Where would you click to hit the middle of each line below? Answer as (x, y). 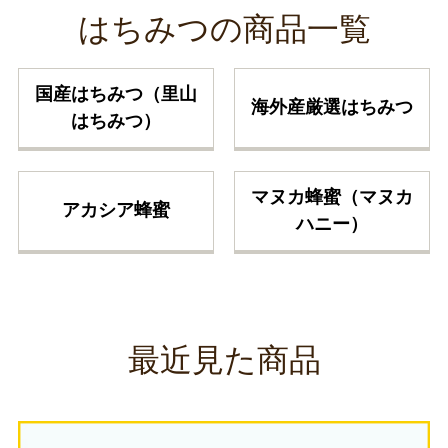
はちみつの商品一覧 (224, 28)
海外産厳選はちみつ (332, 107)
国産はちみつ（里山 (115, 93)
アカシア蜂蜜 (115, 210)
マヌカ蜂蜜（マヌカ (332, 196)
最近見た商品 (224, 359)
